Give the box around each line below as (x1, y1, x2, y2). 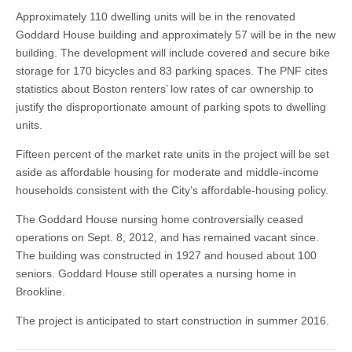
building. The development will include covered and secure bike (16, 46, 330, 59)
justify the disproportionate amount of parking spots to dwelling (16, 101, 326, 113)
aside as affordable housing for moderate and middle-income (16, 166, 319, 178)
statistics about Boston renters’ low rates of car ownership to (16, 82, 313, 95)
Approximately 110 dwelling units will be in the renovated (16, 10, 295, 23)
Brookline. (16, 285, 65, 298)
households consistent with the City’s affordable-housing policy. (16, 184, 328, 196)
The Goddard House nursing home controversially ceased (16, 213, 303, 225)
